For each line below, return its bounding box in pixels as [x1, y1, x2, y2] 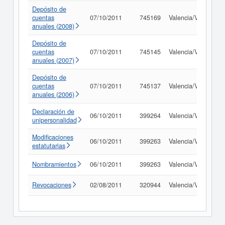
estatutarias [32, 141, 65, 150]
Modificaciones [32, 133, 73, 142]
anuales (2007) [32, 56, 74, 65]
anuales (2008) [32, 22, 74, 31]
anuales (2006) [32, 90, 74, 99]
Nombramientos [32, 160, 76, 169]
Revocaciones [32, 180, 71, 189]
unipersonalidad [32, 116, 77, 125]
